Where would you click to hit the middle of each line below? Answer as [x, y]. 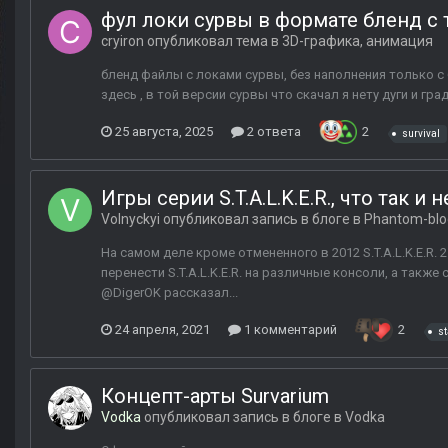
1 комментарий [289, 330]
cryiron [122, 41]
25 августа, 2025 [164, 132]
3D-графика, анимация [357, 41]
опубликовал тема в [213, 41]
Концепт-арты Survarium [215, 396]
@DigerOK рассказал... [169, 293]
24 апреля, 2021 [162, 330]
